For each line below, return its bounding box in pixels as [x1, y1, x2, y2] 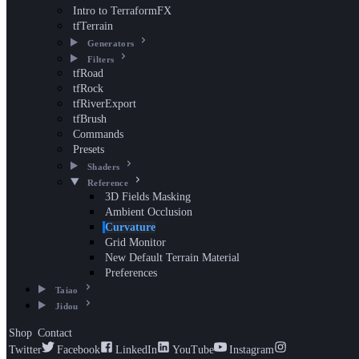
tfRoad [73, 67, 103, 79]
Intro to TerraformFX [73, 5, 171, 17]
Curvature [105, 221, 155, 233]
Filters [87, 54, 115, 64]
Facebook [57, 344, 100, 356]
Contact [38, 327, 72, 339]
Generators [87, 38, 135, 48]
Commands [73, 128, 123, 140]
